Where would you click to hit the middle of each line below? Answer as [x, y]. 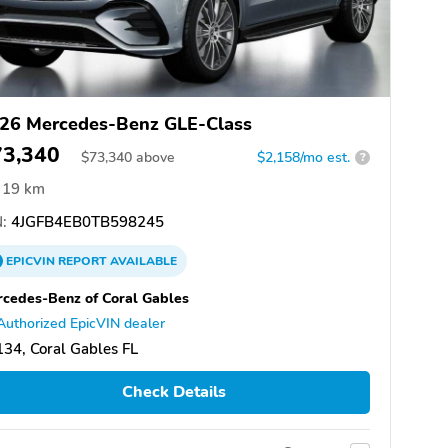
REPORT [82, 260]
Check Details [173, 392]
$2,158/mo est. [303, 157]
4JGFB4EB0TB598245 [85, 221]
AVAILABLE [142, 260]
